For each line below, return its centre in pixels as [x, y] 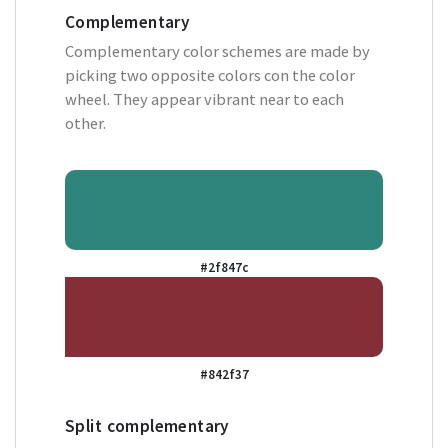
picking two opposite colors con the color [210, 75]
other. [85, 123]
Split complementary [147, 425]
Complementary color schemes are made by [217, 51]
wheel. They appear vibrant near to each [204, 99]
